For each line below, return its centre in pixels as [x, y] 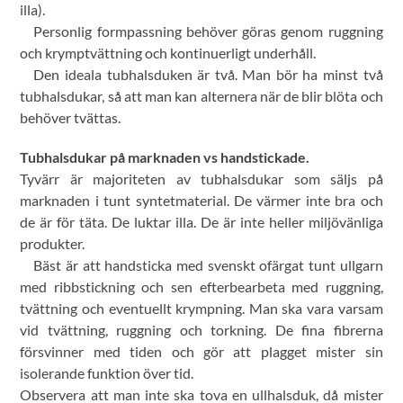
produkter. [53, 243]
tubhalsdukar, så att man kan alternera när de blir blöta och [201, 95]
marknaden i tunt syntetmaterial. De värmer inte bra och [201, 200]
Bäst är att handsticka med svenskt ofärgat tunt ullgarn [208, 264]
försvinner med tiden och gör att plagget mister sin [201, 351]
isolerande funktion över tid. [107, 372]
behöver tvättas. [71, 117]
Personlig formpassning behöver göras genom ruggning [208, 31]
